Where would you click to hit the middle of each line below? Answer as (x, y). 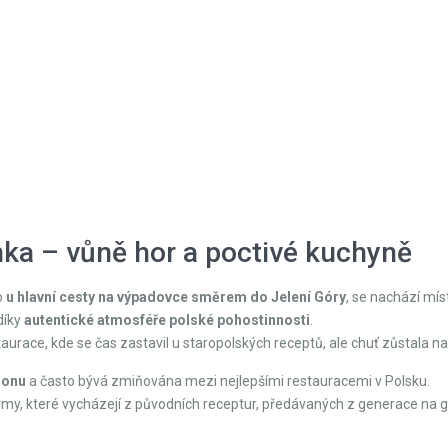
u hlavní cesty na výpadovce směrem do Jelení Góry (176, 297)
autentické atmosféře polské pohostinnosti (167, 320)
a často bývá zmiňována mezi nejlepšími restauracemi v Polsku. (228, 381)
